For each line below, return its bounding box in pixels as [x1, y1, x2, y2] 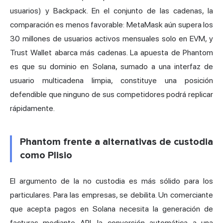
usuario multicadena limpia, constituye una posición [10, 75, 213, 85]
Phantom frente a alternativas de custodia [20, 135, 213, 148]
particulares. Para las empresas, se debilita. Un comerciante [10, 190, 213, 200]
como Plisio [20, 149, 72, 161]
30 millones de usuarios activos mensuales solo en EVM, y [10, 33, 213, 43]
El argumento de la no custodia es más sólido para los [10, 176, 213, 186]
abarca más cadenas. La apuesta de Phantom [52, 47, 213, 57]
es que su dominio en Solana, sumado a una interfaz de [10, 61, 213, 71]
